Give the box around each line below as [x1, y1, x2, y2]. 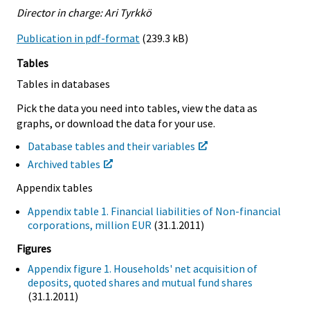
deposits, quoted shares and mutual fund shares [28, 275, 253, 289]
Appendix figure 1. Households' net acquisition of [28, 261, 257, 275]
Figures [17, 241, 51, 255]
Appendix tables [17, 181, 93, 195]
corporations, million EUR [28, 217, 152, 232]
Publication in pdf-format [17, 30, 140, 45]
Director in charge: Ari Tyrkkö [17, 6, 152, 20]
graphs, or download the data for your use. [17, 116, 215, 130]
